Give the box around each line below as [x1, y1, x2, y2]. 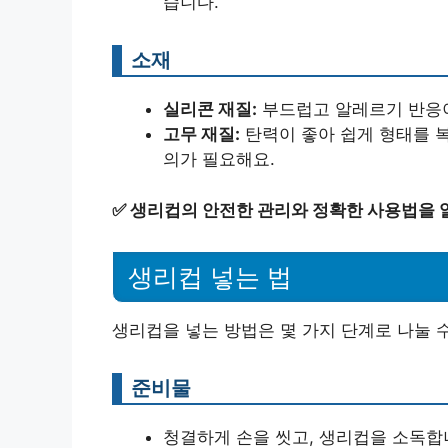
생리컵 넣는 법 [128, 263, 292, 292]
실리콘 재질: [163, 99, 257, 119]
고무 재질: [163, 124, 240, 144]
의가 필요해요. [163, 149, 275, 169]
